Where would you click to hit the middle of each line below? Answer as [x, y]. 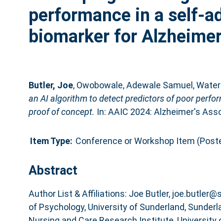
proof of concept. [61, 111]
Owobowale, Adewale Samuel [134, 85]
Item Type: [51, 141]
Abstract [53, 170]
